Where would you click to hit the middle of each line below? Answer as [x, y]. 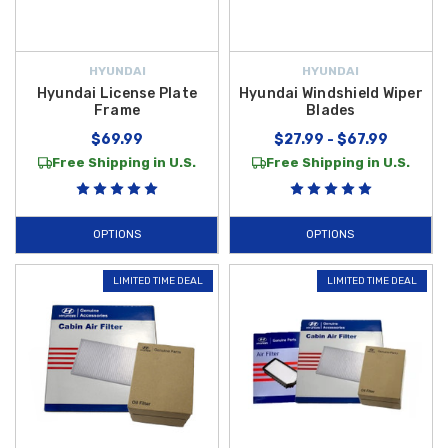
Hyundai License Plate [117, 93]
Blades [331, 110]
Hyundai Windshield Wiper [330, 93]
